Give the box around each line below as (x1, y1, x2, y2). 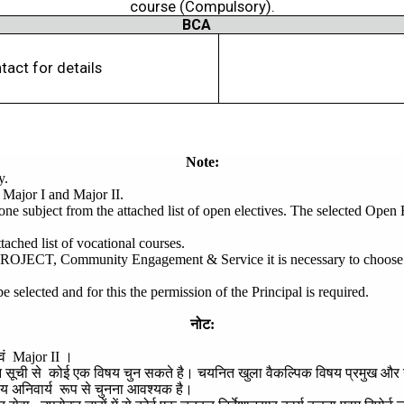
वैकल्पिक (266, 365, 313, 381)
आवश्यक (127, 381, 173, 397)
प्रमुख (345, 365, 378, 381)
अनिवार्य (12, 381, 53, 397)
